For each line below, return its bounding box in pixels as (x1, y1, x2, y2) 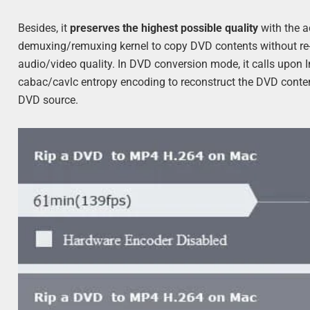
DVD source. (18, 93, 79, 107)
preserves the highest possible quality (70, 21, 262, 35)
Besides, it (18, 21, 71, 35)
